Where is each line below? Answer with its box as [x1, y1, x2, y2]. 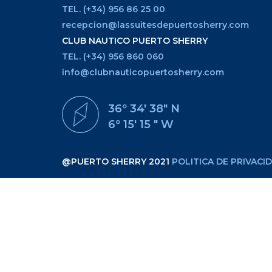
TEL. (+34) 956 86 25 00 [62, 4, 165, 15]
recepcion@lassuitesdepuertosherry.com [62, 19, 249, 31]
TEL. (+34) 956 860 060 [62, 51, 164, 63]
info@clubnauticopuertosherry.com [62, 67, 224, 78]
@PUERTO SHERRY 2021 [62, 156, 172, 168]
